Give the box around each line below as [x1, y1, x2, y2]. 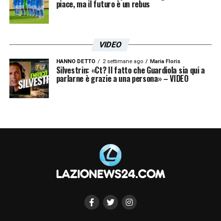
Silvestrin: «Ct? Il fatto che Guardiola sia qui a [56, 64, 205, 76]
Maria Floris [149, 58, 181, 65]
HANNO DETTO [56, 58, 95, 65]
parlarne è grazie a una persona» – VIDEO [56, 72, 188, 84]
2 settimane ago [102, 58, 143, 65]
